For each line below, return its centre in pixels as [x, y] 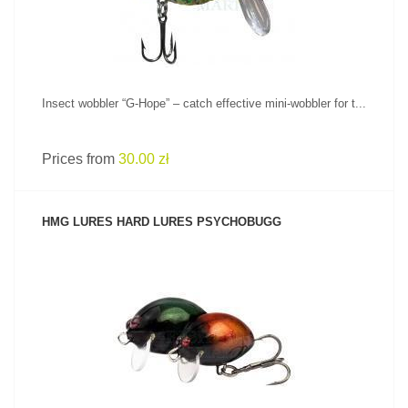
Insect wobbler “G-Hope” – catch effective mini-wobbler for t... [204, 103]
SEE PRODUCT [204, 315]
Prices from [80, 159]
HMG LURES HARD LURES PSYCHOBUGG [162, 222]
